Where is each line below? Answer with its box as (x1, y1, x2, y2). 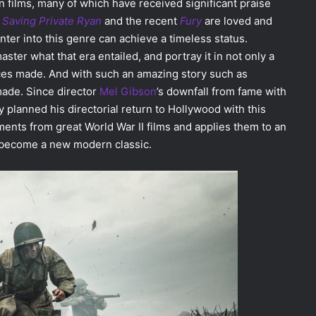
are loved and (205, 13, 272, 28)
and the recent (102, 13, 180, 28)
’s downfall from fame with (157, 84, 286, 98)
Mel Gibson (99, 84, 157, 98)
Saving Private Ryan (2, 13, 102, 28)
